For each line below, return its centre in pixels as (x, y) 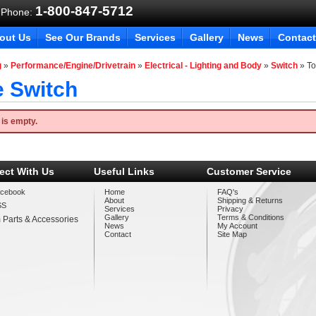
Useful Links (124, 171)
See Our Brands (83, 37)
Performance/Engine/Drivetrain (73, 66)
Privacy (231, 208)
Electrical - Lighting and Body (203, 66)
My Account (238, 225)
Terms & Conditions (251, 217)
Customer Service (249, 171)
